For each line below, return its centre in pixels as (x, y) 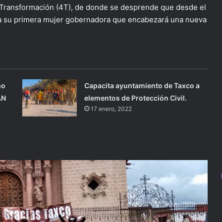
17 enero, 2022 (111, 109)
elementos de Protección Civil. (136, 98)
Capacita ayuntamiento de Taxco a (142, 85)
